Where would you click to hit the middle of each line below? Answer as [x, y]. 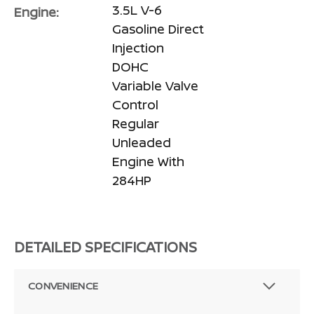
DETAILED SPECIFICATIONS [105, 247]
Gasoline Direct [158, 29]
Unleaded [142, 143]
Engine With [148, 162]
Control [135, 105]
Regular [136, 124]
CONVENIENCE [63, 286]
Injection [138, 48]
